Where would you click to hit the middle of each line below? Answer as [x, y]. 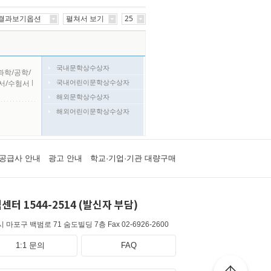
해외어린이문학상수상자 [93, 111]
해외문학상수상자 [83, 96]
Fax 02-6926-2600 [138, 224]
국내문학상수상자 [83, 67]
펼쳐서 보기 [85, 18]
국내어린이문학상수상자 [93, 82]
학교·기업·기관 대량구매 [133, 158]
